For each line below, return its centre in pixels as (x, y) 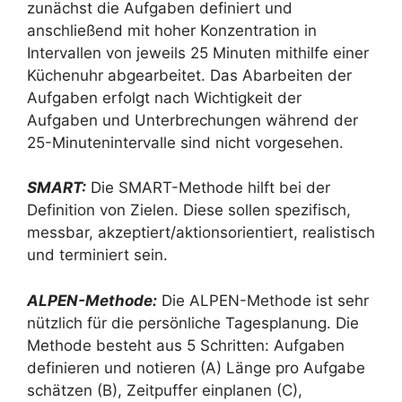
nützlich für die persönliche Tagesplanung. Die (193, 323)
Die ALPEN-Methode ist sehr (263, 300)
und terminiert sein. (97, 255)
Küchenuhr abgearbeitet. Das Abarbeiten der (189, 75)
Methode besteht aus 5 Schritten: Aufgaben (186, 345)
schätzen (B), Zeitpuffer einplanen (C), (165, 390)
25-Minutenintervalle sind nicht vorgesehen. (185, 142)
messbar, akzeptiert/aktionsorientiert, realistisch (201, 232)
